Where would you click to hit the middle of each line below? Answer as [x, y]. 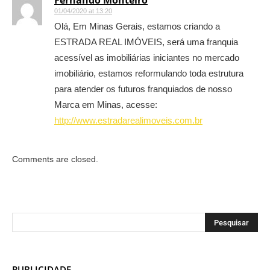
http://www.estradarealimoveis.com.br [128, 121]
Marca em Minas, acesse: [106, 105]
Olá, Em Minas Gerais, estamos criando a [137, 27]
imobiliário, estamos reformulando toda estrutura [149, 74]
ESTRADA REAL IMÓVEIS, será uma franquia [146, 42]
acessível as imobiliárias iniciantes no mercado [147, 58]
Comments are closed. [55, 159]
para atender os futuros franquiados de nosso [143, 89]
